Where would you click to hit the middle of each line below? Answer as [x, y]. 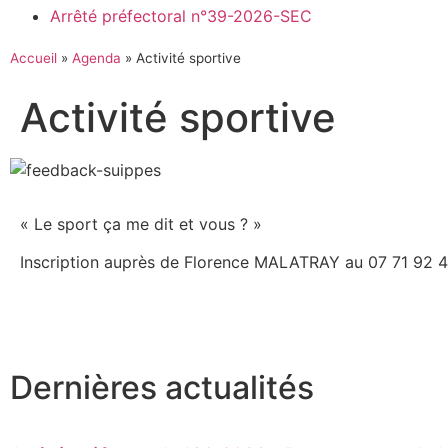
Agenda [96, 58]
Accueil [33, 58]
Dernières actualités [162, 387]
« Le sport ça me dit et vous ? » [141, 224]
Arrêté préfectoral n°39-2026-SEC [181, 16]
